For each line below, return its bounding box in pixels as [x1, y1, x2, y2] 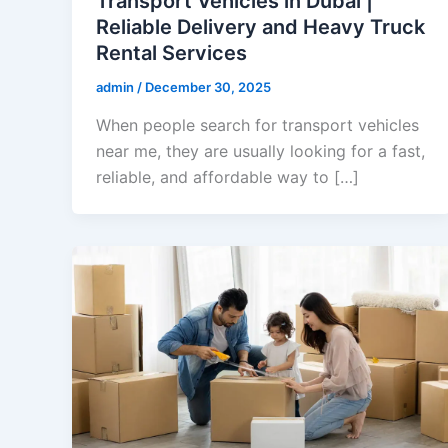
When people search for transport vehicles [96, 114, 419, 135]
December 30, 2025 [145, 79, 271, 96]
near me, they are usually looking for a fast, [96, 140, 425, 161]
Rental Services [96, 41, 247, 66]
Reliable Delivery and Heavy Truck [96, 15, 425, 40]
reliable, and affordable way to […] [96, 166, 359, 187]
